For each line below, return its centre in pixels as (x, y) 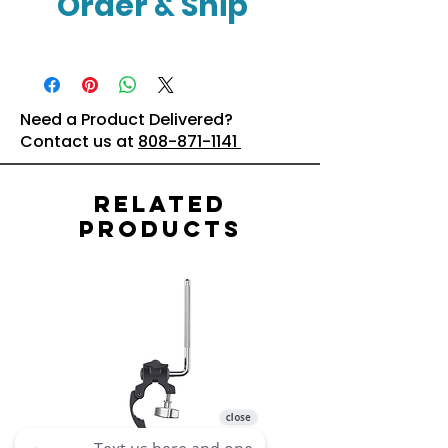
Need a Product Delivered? (126, 119)
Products (160, 229)
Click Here (160, 56)
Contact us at (79, 141)
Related (160, 204)
